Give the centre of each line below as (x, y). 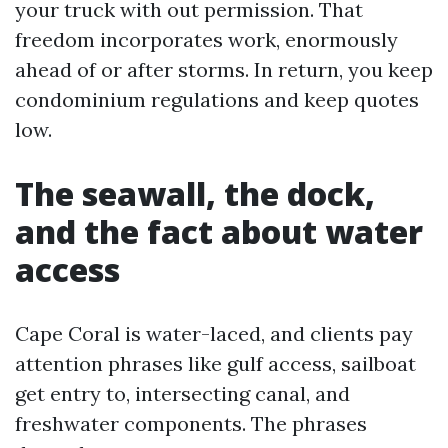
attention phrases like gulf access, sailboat (215, 363)
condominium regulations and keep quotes (217, 99)
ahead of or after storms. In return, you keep (224, 69)
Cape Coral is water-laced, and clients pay (214, 333)
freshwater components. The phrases (191, 423)
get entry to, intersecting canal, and (182, 393)
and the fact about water (219, 231)
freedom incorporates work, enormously (206, 39)
